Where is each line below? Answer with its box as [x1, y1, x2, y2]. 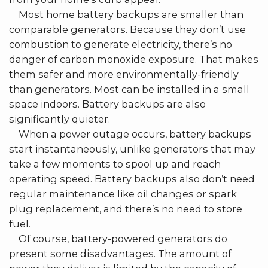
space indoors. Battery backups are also [9, 98, 206, 110]
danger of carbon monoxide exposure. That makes [9, 53, 258, 65]
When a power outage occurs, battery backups [9, 127, 251, 140]
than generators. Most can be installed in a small [9, 83, 249, 95]
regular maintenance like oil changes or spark [9, 187, 237, 200]
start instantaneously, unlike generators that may [9, 142, 255, 155]
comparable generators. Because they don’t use [9, 23, 246, 35]
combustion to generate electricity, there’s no [9, 38, 232, 50]
